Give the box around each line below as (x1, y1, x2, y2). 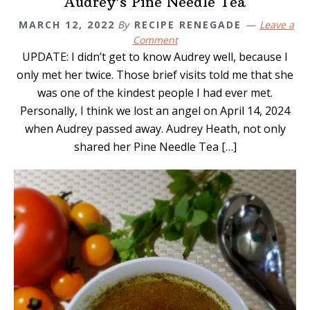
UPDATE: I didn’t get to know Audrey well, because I (22, 48, 288, 64)
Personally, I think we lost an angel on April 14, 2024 (20, 102, 290, 118)
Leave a (259, 17, 294, 31)
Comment (132, 33, 178, 46)
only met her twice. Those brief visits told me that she (17, 66, 293, 82)
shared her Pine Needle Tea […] (73, 138, 237, 154)
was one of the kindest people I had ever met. (37, 84, 273, 100)
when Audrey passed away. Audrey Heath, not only (24, 120, 286, 136)
